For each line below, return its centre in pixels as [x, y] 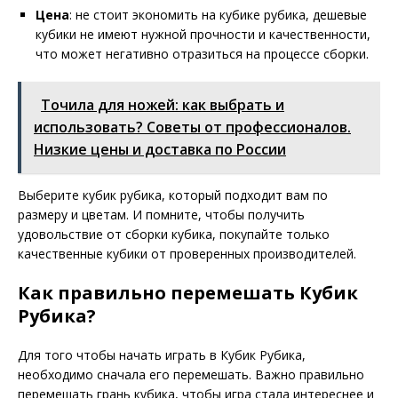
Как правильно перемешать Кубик [188, 292]
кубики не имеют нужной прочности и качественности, [203, 34]
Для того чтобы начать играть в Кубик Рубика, [162, 354]
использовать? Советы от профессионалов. [192, 127]
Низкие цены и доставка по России [160, 149]
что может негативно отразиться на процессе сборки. [202, 53]
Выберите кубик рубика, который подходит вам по [173, 195]
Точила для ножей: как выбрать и [163, 104]
